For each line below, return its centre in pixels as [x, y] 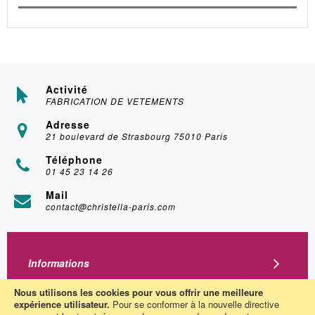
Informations [59, 263]
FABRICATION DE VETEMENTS [115, 101]
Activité [67, 89]
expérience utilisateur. [62, 304]
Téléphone [74, 160]
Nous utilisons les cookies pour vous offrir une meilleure [139, 292]
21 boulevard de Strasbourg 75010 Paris [137, 136]
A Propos [50, 290]
